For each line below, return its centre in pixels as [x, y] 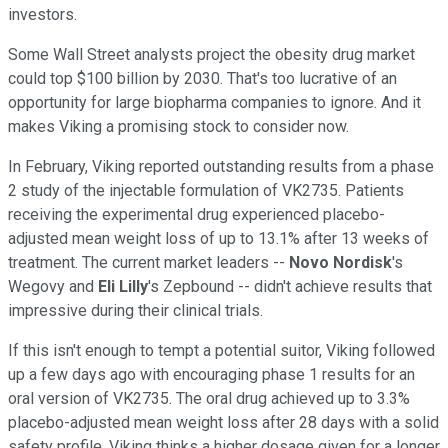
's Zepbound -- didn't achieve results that [290, 286]
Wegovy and [53, 286]
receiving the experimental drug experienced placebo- [196, 214]
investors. [42, 14]
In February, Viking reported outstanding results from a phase [221, 166]
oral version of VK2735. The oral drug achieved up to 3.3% [209, 398]
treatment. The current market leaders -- [148, 262]
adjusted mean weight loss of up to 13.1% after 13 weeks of [218, 238]
